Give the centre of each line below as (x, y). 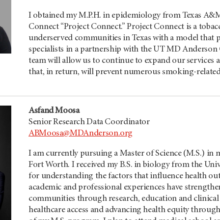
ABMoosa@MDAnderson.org (81, 134)
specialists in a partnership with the (91, 50)
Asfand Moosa (54, 111)
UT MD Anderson (185, 50)
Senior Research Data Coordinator (89, 123)
